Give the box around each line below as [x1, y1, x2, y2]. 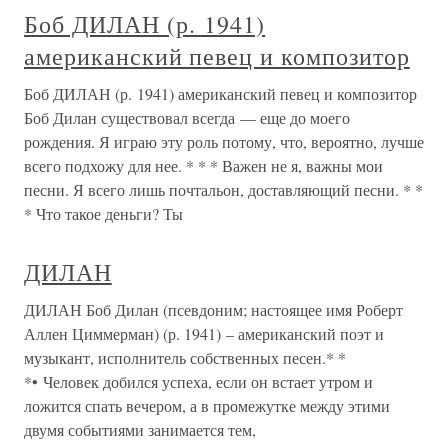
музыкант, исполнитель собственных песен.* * [24, 347, 346, 369]
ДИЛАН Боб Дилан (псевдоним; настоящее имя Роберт [24, 299, 403, 321]
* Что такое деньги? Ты [24, 203, 183, 225]
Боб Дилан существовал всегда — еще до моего [24, 107, 350, 129]
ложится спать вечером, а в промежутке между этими [24, 395, 390, 417]
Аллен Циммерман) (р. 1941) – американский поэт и [24, 323, 384, 345]
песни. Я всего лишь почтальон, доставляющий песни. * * [24, 179, 423, 201]
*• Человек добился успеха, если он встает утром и [24, 371, 373, 393]
